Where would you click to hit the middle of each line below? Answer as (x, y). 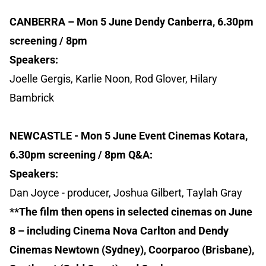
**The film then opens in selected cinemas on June (131, 212)
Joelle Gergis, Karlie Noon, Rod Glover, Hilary (113, 79)
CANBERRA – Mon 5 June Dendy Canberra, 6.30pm (132, 22)
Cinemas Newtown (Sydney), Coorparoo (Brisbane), (132, 250)
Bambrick (32, 98)
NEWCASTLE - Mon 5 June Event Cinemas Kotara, (129, 136)
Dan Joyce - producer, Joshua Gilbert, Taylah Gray (126, 193)
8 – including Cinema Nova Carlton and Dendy (119, 231)
